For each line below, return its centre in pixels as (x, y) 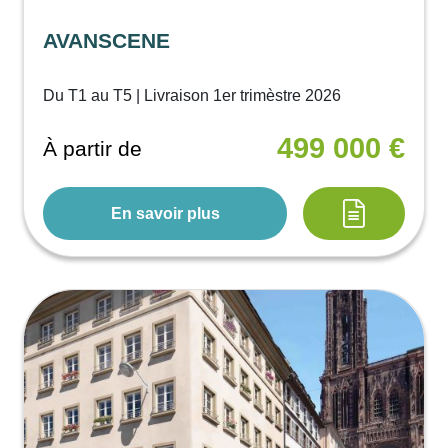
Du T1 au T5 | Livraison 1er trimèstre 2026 (192, 96)
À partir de (93, 148)
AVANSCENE (107, 41)
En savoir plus (165, 213)
